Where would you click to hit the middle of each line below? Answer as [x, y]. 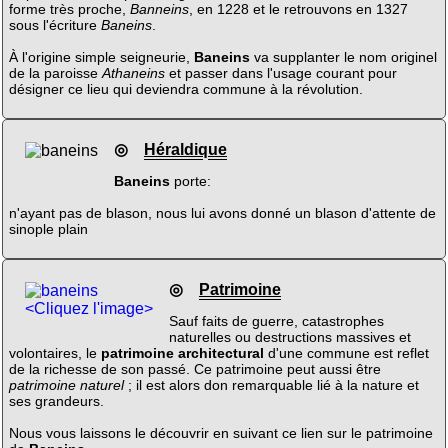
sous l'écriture [54, 25]
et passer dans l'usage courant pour [280, 73]
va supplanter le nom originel [343, 57]
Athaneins [133, 73]
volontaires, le [54, 352]
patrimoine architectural [182, 352]
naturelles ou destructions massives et [289, 336]
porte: [190, 181]
